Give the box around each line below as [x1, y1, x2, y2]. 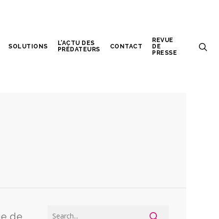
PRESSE [152, 49, 177, 56]
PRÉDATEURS [57, 46, 100, 53]
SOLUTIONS [8, 43, 48, 50]
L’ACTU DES [57, 40, 95, 46]
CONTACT [109, 43, 143, 50]
